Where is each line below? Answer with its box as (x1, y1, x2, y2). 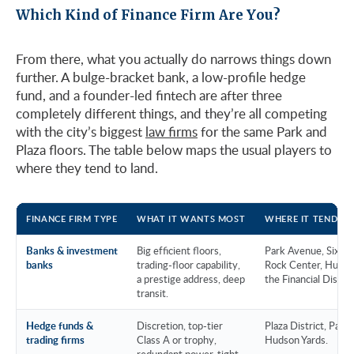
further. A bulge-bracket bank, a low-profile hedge (16, 67, 306, 86)
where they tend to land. (16, 158, 158, 177)
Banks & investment (26, 243, 118, 258)
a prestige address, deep (137, 271, 245, 286)
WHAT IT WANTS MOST (137, 212, 246, 224)
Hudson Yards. (265, 332, 328, 347)
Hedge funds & (26, 318, 93, 333)
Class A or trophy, (137, 332, 217, 347)
